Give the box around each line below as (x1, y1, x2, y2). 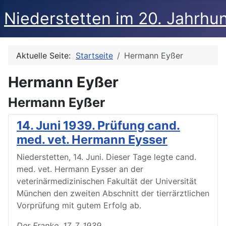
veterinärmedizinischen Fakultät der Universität (17, 176, 197, 186)
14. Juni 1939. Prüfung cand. (17, 118, 180, 133)
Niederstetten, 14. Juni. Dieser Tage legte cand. (17, 152, 196, 162)
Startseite (76, 50, 113, 61)
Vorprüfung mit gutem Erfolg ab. (17, 200, 141, 210)
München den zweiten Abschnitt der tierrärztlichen (17, 188, 209, 198)
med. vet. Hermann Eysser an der (17, 164, 143, 174)
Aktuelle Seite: (16, 50, 76, 61)
